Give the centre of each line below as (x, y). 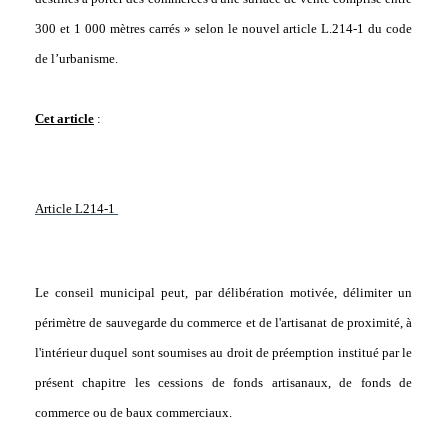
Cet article (64, 119)
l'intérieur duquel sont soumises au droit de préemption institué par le (223, 353)
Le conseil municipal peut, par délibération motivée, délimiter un (223, 293)
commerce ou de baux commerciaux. (133, 413)
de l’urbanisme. (76, 59)
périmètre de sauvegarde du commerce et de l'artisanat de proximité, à (223, 323)
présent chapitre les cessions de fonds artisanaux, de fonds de (223, 383)
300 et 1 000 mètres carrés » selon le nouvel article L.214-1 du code (223, 29)
